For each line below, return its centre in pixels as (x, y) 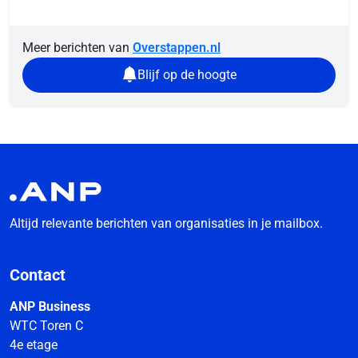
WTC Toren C (46, 326)
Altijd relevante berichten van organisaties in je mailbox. (166, 224)
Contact (38, 275)
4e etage (34, 345)
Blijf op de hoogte (187, 74)
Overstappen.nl (177, 47)
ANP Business (50, 307)
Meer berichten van (78, 47)
